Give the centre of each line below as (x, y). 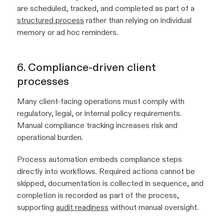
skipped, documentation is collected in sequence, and (110, 183)
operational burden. (50, 137)
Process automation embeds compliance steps (99, 159)
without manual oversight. (153, 207)
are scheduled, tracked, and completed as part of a (106, 8)
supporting (36, 207)
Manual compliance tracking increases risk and (97, 125)
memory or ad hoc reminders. (67, 32)
